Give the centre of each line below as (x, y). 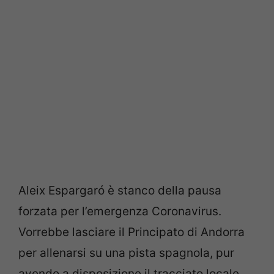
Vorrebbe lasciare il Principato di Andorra (131, 232)
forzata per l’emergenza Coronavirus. (120, 211)
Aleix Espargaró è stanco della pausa (120, 191)
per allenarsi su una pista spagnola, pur (126, 253)
